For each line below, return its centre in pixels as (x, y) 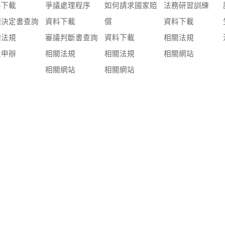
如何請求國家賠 (131, 6)
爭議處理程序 (68, 6)
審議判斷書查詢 (72, 38)
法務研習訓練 (187, 6)
